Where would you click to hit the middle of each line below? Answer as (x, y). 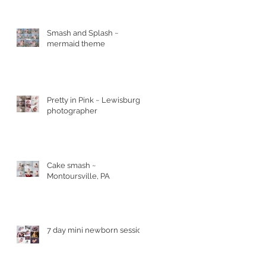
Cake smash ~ (72, 165)
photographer (72, 110)
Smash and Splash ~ (83, 33)
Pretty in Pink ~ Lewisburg (94, 100)
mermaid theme (76, 43)
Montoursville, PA (78, 176)
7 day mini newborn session (97, 230)
